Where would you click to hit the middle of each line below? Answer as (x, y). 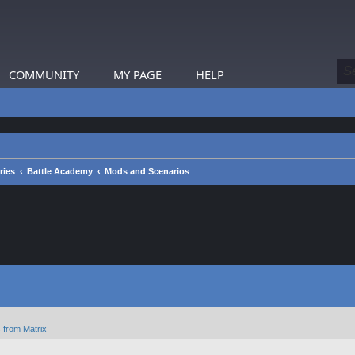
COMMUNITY (44, 74)
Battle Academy (60, 171)
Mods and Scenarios (147, 171)
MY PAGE (137, 74)
